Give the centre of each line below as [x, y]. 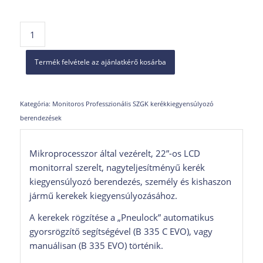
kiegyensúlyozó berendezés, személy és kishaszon [130, 182]
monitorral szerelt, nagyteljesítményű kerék [117, 168]
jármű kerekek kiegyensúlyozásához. [103, 196]
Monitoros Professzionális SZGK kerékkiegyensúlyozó [133, 104]
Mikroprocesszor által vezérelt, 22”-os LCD [114, 154]
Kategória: [36, 104]
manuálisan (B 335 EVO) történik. [96, 245]
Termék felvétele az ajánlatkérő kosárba [100, 62]
